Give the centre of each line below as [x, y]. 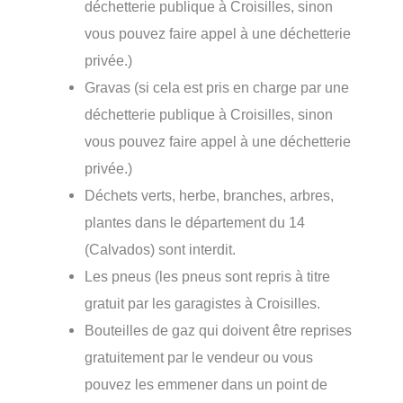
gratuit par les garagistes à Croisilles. [203, 303]
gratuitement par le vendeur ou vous [199, 357]
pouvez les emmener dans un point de [206, 384]
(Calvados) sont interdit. [161, 249]
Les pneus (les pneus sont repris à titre [208, 276]
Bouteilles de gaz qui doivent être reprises [219, 330]
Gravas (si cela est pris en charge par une [217, 87]
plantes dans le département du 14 [195, 222]
